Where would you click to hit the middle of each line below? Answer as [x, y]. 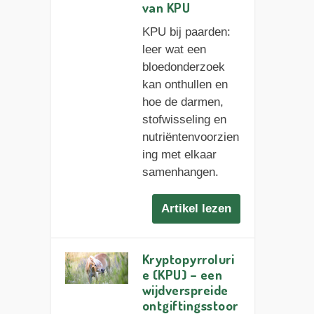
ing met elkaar [179, 155]
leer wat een [174, 50]
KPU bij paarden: [186, 32]
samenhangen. [180, 172]
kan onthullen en [185, 85]
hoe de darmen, [183, 102]
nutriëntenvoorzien [190, 137]
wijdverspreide [185, 289]
